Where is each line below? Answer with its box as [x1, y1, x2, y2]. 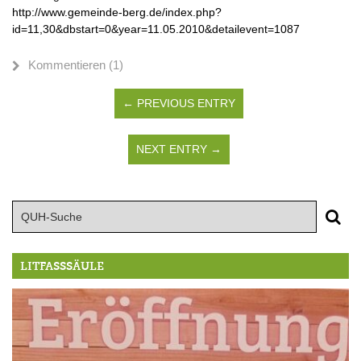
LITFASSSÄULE [20, 259, 97, 274]
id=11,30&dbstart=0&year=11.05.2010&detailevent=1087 [12, 23, 300, 36]
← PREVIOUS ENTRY [122, 97, 235, 110]
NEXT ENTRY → [135, 143, 222, 156]
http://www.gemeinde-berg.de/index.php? [12, 6, 222, 19]
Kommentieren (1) [28, 58, 123, 73]
